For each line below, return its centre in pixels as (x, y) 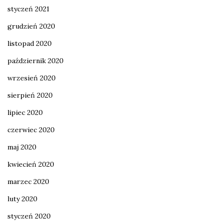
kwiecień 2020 (31, 165)
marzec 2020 (28, 182)
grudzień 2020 (31, 26)
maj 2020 (22, 147)
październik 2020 (36, 61)
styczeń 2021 (28, 9)
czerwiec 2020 (31, 130)
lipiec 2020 (25, 113)
